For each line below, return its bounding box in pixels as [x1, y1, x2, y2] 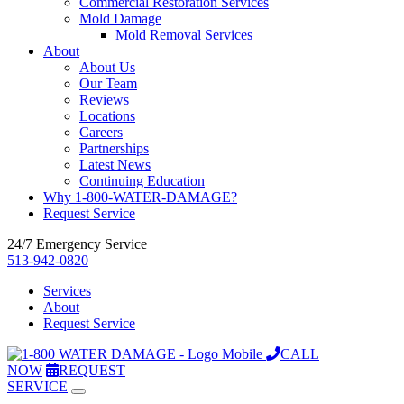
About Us [79, 60, 135, 75]
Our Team [79, 76, 137, 91]
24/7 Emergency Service [7, 236, 147, 252]
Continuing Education [79, 173, 205, 188]
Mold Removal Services [115, 27, 252, 42]
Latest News [79, 157, 151, 172]
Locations [79, 108, 135, 124]
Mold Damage [79, 11, 161, 26]
